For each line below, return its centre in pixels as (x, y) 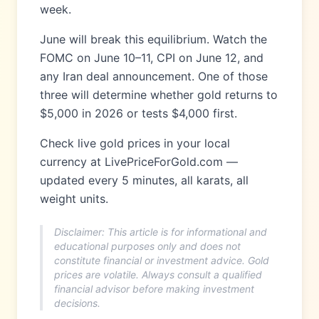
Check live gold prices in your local (135, 143)
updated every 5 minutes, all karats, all (144, 180)
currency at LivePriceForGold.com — (139, 162)
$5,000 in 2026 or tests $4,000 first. (138, 113)
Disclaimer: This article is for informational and (161, 232)
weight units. (74, 199)
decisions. (77, 303)
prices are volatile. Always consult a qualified (158, 274)
